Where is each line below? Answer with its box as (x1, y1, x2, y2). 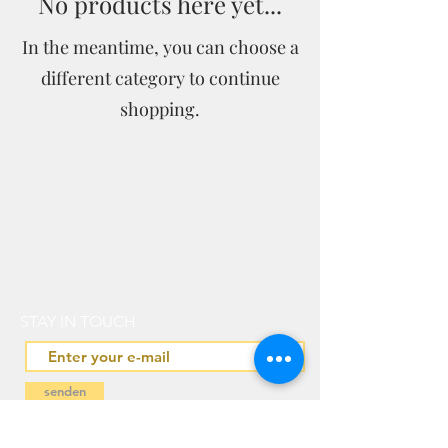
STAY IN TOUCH (20, 312, 136, 331)
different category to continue (40, 66, 280, 90)
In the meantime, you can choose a (21, 35, 299, 59)
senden (43, 383, 86, 399)
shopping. (120, 97, 200, 121)
